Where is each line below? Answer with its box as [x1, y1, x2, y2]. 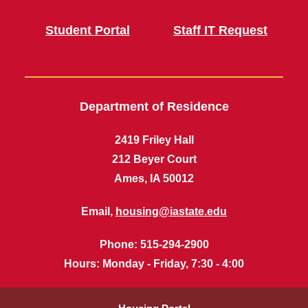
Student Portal [45, 23, 130, 37]
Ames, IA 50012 [114, 173, 194, 184]
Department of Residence [79, 100, 229, 113]
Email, [81, 206, 115, 217]
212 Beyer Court [111, 153, 197, 165]
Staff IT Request [173, 23, 267, 37]
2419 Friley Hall [114, 134, 194, 146]
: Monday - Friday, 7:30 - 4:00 [96, 258, 244, 269]
